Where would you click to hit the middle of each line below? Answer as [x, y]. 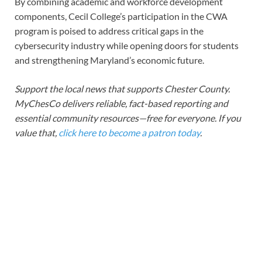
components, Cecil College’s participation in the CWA [121, 16]
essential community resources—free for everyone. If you [128, 118]
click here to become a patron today [129, 132]
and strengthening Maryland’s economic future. [109, 60]
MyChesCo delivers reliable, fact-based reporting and [121, 103]
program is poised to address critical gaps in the [109, 30]
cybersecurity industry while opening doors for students [127, 45]
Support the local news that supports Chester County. [122, 88]
